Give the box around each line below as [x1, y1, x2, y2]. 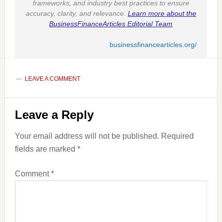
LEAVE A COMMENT [24, 75, 80, 83]
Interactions [4, 116, 89, 133]
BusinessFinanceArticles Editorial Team [49, 20, 173, 28]
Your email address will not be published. [14, 132, 159, 141]
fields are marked [14, 145, 77, 154]
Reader [4, 98, 55, 115]
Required [161, 132, 194, 141]
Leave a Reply [14, 108, 94, 122]
